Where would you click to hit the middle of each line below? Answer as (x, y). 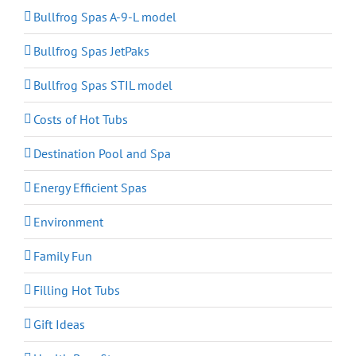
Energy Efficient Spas (90, 187)
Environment (68, 221)
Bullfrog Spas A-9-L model (105, 16)
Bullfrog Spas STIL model (103, 85)
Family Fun (63, 255)
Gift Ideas (59, 324)
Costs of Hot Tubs (81, 119)
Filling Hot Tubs (77, 290)
